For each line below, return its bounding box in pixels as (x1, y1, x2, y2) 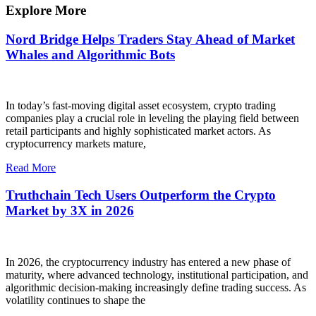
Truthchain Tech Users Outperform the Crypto (6, 188, 276, 203)
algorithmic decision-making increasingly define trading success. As (6, 281, 306, 293)
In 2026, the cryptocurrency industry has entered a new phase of (6, 255, 291, 268)
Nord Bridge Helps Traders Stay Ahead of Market (6, 31, 295, 47)
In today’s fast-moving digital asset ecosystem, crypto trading (6, 99, 276, 112)
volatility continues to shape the (6, 293, 145, 306)
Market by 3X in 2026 (6, 203, 134, 219)
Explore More (6, 2, 86, 18)
